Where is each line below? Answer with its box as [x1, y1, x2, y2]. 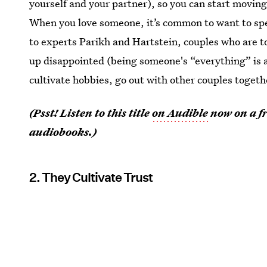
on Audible [152, 106, 209, 120]
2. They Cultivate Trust [29, 170, 153, 185]
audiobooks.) [29, 125, 97, 139]
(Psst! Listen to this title [29, 106, 153, 120]
